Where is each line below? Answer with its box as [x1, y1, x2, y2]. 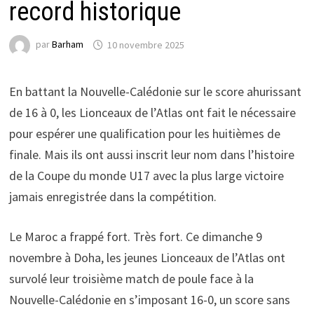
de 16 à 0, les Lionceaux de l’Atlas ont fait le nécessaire [8, 104, 296, 121]
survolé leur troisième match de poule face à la [8, 271, 254, 287]
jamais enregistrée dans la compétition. [8, 189, 217, 205]
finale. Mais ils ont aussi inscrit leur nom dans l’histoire [8, 146, 294, 163]
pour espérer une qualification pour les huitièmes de [8, 125, 280, 142]
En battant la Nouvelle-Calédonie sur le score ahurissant [8, 83, 301, 100]
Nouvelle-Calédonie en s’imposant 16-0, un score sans [8, 292, 290, 308]
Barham [51, 38, 83, 51]
